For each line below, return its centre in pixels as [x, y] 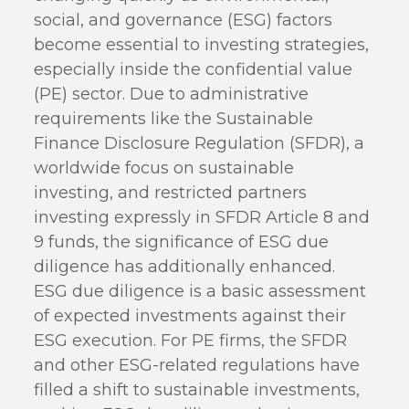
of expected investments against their [190, 316]
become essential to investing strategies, [202, 45]
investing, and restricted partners [171, 193]
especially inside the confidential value [194, 69]
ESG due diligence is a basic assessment [200, 291]
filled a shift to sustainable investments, [197, 390]
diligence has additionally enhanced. [185, 267]
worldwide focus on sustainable [164, 168]
